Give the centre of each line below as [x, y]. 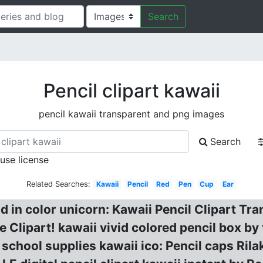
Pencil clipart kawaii [131, 91]
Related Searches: [59, 184]
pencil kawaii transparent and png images [131, 114]
